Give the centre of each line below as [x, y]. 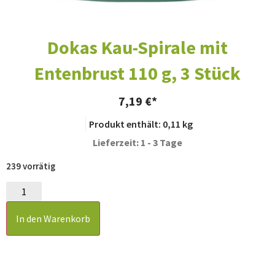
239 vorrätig [31, 166]
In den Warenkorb [53, 218]
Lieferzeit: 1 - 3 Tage [137, 142]
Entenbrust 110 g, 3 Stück [137, 73]
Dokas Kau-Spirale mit [137, 47]
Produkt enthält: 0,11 [136, 124]
